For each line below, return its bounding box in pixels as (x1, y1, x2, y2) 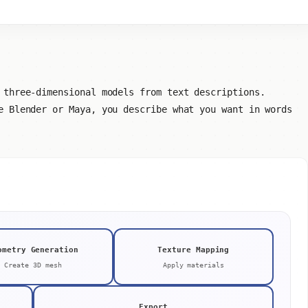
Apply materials (162, 261, 224, 269)
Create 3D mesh (4, 261, 62, 269)
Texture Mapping (157, 245, 230, 255)
